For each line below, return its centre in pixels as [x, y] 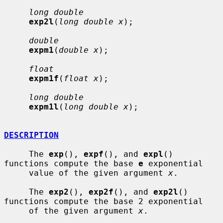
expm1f [44, 78]
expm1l [44, 107]
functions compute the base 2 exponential [104, 201]
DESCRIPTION [31, 135]
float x [81, 78]
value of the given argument [99, 173]
